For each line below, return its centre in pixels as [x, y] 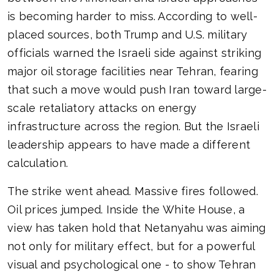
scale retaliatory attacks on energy [102, 108]
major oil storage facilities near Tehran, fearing [133, 72]
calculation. [38, 163]
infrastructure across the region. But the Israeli [133, 127]
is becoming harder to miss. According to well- [132, 17]
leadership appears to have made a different [129, 145]
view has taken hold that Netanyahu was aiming [137, 228]
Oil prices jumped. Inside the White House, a [126, 210]
